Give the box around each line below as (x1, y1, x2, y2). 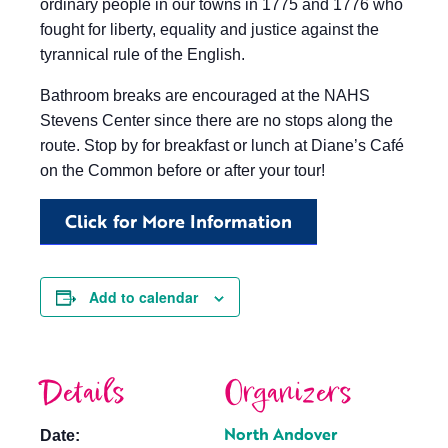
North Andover (224, 422, 337, 446)
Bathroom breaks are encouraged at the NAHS (40, 87, 370, 104)
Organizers (224, 370, 353, 417)
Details (40, 370, 126, 417)
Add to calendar (89, 287, 198, 307)
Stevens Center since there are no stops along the (40, 112, 393, 129)
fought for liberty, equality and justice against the (40, 21, 379, 38)
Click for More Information (65, 208, 292, 234)
